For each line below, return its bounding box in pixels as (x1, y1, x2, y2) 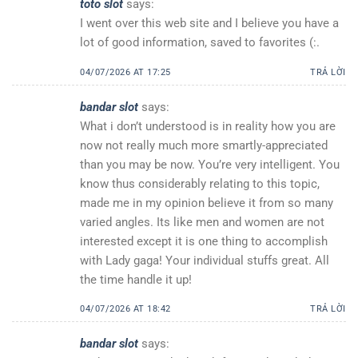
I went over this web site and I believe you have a (80, 16, 339, 30)
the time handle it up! (80, 272, 192, 287)
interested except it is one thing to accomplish (80, 233, 328, 249)
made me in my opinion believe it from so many (80, 195, 333, 210)
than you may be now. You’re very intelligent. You (80, 157, 340, 172)
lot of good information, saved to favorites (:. (80, 35, 320, 50)
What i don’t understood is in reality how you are (80, 118, 336, 133)
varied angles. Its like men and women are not (80, 214, 324, 229)
